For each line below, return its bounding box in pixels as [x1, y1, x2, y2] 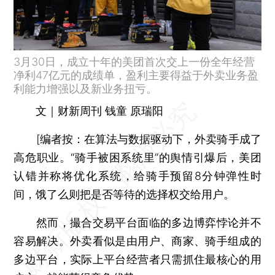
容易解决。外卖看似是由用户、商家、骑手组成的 [14, 234, 261, 247]
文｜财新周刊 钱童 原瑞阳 [36, 104, 164, 117]
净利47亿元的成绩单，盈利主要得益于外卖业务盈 [14, 68, 259, 82]
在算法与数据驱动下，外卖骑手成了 [83, 132, 261, 145]
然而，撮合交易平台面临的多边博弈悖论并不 [14, 215, 261, 229]
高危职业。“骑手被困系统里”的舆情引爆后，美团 [14, 150, 261, 164]
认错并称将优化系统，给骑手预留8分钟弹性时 [14, 169, 261, 182]
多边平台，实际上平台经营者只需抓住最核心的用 [14, 252, 261, 266]
